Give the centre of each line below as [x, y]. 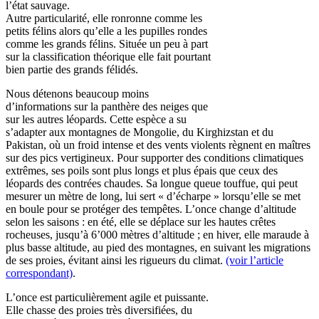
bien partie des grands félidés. [72, 69]
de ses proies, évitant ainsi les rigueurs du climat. [116, 260]
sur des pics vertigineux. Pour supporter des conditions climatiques [155, 158]
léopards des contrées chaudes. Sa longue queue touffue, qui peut [152, 183]
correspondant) [39, 273]
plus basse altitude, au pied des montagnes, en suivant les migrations [158, 247]
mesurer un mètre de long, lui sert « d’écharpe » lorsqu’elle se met [153, 196]
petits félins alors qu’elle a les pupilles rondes [106, 31]
